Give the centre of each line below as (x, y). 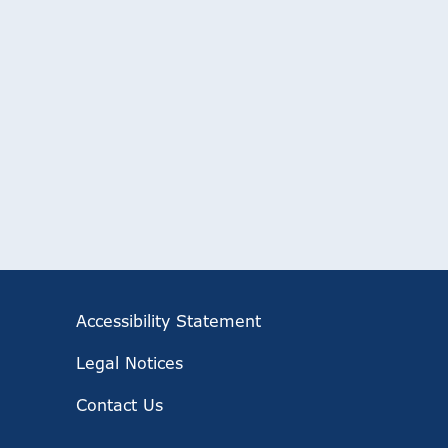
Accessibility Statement (168, 321)
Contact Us (119, 405)
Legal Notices (129, 363)
